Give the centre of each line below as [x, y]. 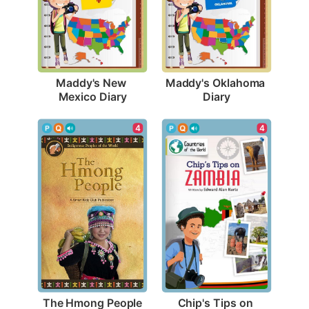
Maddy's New [91, 82]
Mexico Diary [92, 96]
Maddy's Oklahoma [215, 82]
